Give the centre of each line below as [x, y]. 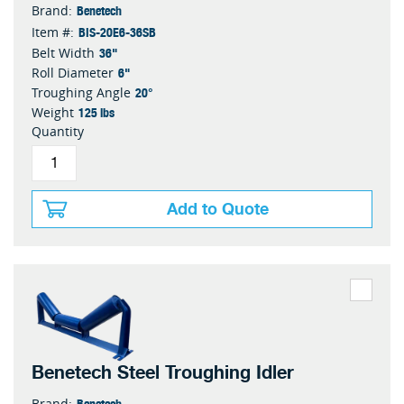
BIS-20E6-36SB [117, 32]
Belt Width [63, 53]
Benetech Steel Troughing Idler [163, 373]
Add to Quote [218, 210]
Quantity [58, 132]
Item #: [53, 32]
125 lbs [96, 112]
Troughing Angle [81, 93]
